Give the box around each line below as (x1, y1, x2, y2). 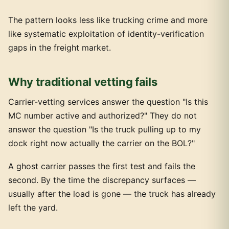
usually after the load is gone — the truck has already (8, 189, 216, 199)
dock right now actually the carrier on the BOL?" (8, 138, 195, 148)
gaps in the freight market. (8, 42, 111, 53)
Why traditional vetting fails (8, 75, 157, 88)
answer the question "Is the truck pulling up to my (8, 124, 201, 134)
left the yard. (8, 202, 58, 213)
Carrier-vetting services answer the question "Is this (8, 97, 208, 107)
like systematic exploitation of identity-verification (8, 29, 204, 39)
